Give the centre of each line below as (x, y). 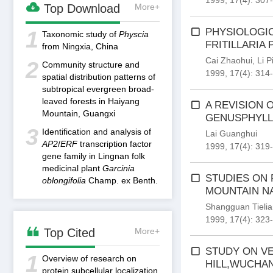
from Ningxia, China (80, 46)
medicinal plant (72, 168)
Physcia (134, 34)
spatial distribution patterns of (99, 77)
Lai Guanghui (231, 133)
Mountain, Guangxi (79, 113)
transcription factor (115, 144)
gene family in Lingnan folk (94, 156)
